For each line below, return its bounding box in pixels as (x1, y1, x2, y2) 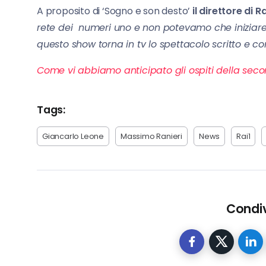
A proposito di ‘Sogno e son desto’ (37, 4, 192, 18)
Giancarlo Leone (42, 131, 104, 141)
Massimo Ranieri (121, 131, 182, 141)
